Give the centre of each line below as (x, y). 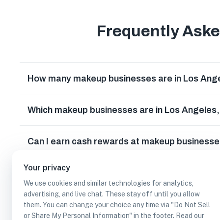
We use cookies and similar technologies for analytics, (109, 183)
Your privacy (47, 168)
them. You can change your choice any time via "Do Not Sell (117, 205)
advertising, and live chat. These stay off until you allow (112, 194)
